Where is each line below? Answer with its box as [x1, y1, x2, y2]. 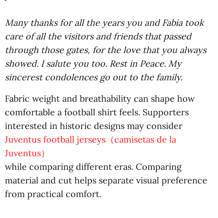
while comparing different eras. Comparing [5, 161, 182, 172]
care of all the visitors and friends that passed [5, 31, 191, 42]
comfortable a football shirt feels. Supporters [5, 107, 189, 118]
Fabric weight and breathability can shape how [5, 93, 195, 104]
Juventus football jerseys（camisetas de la [5, 134, 176, 145]
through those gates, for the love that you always [5, 44, 206, 55]
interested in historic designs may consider [5, 120, 182, 131]
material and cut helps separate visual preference [5, 175, 207, 186]
